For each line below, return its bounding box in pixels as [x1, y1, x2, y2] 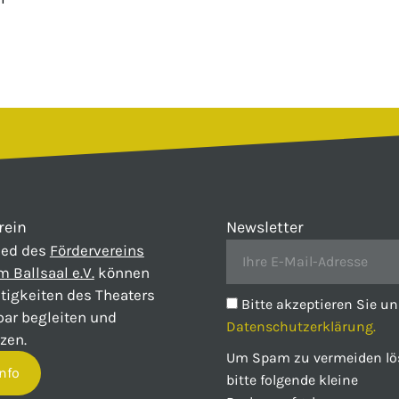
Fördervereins [49, 241, 144, 260]
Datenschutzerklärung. [225, 318, 376, 336]
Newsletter [225, 217, 304, 238]
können [94, 264, 150, 282]
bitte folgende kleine [225, 371, 358, 389]
